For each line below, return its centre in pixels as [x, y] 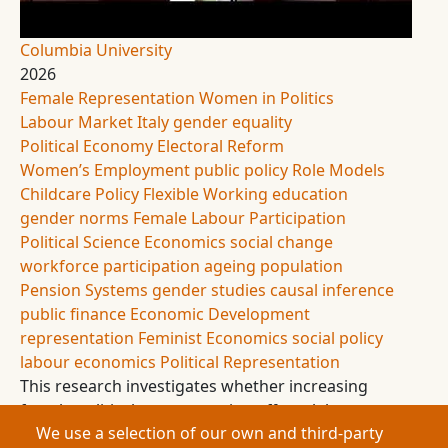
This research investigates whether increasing [194, 386]
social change [281, 242]
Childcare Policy [79, 194]
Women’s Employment [105, 170]
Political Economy [86, 146]
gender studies [209, 290]
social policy [337, 338]
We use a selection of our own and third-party [209, 433]
